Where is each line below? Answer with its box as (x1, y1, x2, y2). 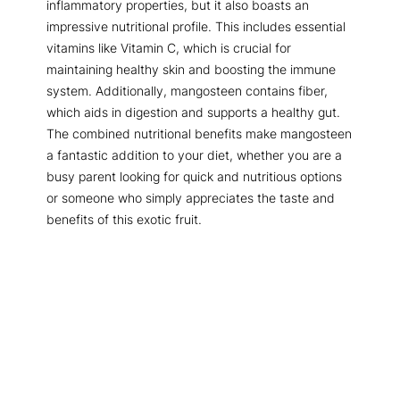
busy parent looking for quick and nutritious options (46, 169, 342, 185)
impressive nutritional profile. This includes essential (46, 19, 346, 35)
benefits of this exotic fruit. (46, 212, 202, 228)
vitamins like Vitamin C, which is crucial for (46, 40, 291, 56)
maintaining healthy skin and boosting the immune (46, 62, 336, 78)
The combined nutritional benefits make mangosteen (46, 126, 352, 142)
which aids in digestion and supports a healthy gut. (46, 104, 340, 121)
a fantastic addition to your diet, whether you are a (46, 147, 342, 163)
